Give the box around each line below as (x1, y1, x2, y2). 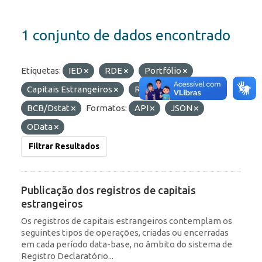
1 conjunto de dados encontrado (21, 27, 230, 44)
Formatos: (86, 103, 127, 113)
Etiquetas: (21, 65, 61, 76)
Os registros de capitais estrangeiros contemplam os (21, 216, 232, 226)
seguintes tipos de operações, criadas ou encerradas (21, 227, 229, 238)
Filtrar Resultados (29, 142, 99, 151)
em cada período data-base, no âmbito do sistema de (21, 239, 232, 250)
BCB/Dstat (27, 103, 71, 113)
